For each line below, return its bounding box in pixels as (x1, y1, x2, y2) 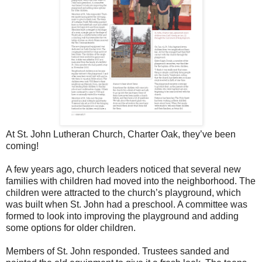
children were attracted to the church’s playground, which (6, 187, 241, 198)
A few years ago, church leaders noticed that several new (6, 164, 241, 174)
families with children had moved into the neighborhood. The (6, 175, 256, 186)
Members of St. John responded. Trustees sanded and (6, 246, 229, 256)
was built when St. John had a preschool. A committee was (6, 199, 247, 209)
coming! (6, 140, 39, 151)
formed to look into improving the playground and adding (6, 211, 239, 221)
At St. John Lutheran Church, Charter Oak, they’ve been (6, 129, 236, 139)
